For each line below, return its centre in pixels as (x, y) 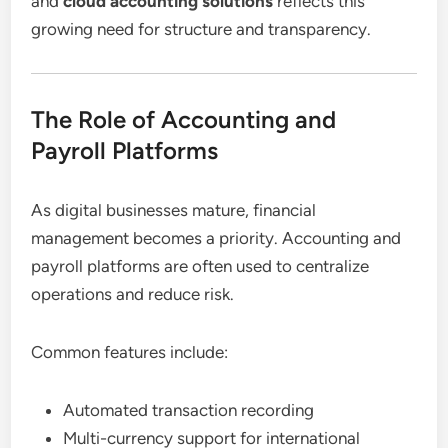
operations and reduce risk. (133, 293)
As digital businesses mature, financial (174, 209)
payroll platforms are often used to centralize (200, 265)
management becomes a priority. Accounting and (216, 237)
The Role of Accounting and (184, 119)
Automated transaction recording (189, 409)
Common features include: (130, 351)
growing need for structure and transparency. (201, 28)
